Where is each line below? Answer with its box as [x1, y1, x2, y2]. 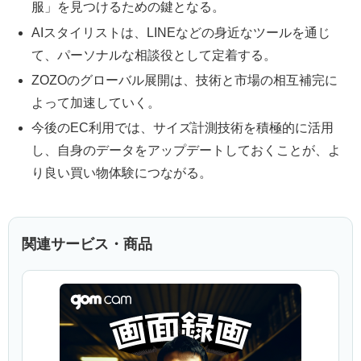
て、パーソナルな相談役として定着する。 [31, 48, 277, 62]
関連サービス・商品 [22, 235, 152, 252]
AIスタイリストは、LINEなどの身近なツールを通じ [31, 25, 331, 39]
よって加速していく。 [31, 95, 161, 110]
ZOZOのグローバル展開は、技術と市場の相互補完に [31, 73, 338, 87]
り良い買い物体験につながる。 [31, 166, 213, 180]
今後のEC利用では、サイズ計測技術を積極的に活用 [31, 121, 334, 135]
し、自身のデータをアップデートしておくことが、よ [31, 143, 342, 157]
